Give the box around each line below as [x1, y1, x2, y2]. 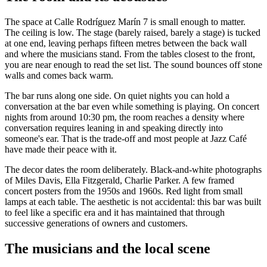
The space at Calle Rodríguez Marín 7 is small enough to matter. [5, 16, 246, 27]
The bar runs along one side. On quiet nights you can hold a [5, 90, 229, 101]
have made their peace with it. [5, 144, 117, 154]
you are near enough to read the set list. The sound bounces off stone [5, 59, 262, 70]
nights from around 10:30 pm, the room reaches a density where [5, 111, 244, 122]
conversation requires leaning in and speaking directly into [5, 122, 223, 133]
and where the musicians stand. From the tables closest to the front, [5, 48, 255, 59]
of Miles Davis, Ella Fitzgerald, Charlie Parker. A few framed [5, 175, 234, 185]
